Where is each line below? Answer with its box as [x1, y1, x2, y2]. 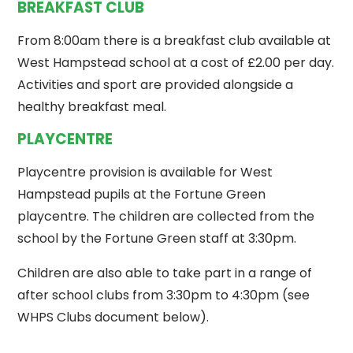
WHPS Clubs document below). [17, 308, 210, 327]
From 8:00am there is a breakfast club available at [17, 31, 332, 50]
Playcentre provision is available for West [17, 163, 273, 182]
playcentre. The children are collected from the [17, 207, 315, 226]
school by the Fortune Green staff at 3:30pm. [17, 229, 297, 248]
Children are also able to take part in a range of [17, 264, 313, 283]
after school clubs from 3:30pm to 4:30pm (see [17, 286, 310, 305]
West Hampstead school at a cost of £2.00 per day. [17, 53, 335, 72]
